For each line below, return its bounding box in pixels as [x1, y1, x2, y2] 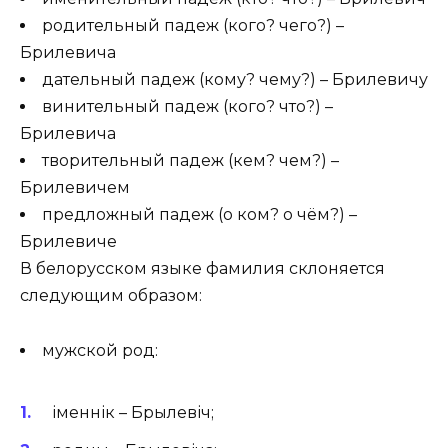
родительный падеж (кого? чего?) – [42, 16, 344, 36]
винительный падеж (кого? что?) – [42, 97, 333, 117]
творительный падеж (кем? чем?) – [42, 151, 339, 171]
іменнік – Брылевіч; [52, 402, 214, 422]
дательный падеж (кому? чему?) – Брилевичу [42, 70, 428, 90]
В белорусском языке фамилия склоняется [20, 259, 385, 279]
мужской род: [42, 340, 158, 360]
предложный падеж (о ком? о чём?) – [42, 205, 357, 225]
